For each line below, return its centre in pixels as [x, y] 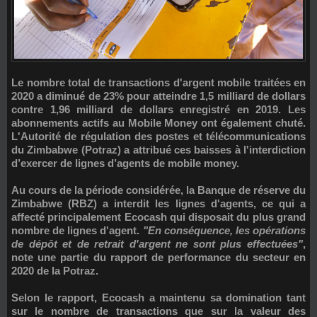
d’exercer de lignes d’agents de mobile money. [125, 163]
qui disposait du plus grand [236, 217]
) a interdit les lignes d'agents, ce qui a [200, 203]
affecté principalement [68, 217]
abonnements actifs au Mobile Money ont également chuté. [158, 123]
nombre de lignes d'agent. [77, 230]
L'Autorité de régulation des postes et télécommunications [158, 136]
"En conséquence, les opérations [224, 230]
